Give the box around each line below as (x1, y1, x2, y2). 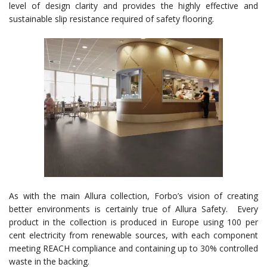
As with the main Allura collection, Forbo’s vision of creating (9, 190, 258, 201)
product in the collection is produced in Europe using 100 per (9, 216, 258, 228)
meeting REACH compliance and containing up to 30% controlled (9, 242, 258, 254)
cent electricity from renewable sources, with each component (9, 229, 258, 241)
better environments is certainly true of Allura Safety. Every (9, 203, 258, 215)
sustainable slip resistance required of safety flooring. (9, 13, 214, 24)
